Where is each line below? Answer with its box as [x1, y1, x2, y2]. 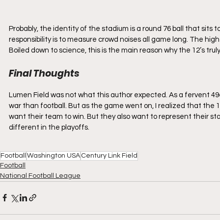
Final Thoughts [9, 66, 79, 80]
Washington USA [27, 152, 80, 159]
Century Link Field [81, 152, 137, 159]
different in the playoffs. [9, 123, 89, 131]
